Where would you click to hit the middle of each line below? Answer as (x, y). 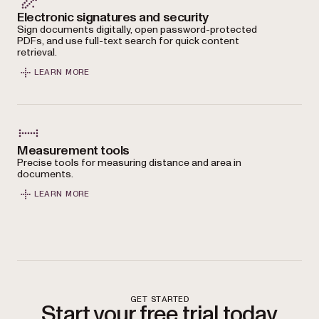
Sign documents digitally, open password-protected (137, 29)
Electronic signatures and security (113, 17)
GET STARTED (159, 299)
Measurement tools (73, 150)
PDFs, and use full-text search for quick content (128, 41)
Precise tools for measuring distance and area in (129, 162)
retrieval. (37, 52)
